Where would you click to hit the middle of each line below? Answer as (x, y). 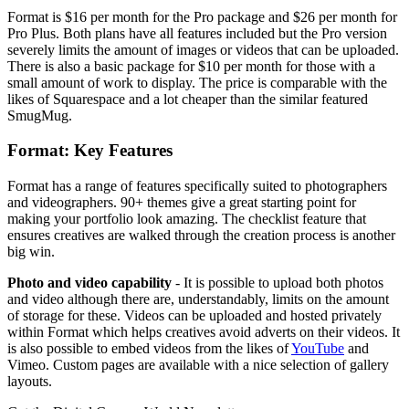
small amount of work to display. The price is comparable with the (197, 82)
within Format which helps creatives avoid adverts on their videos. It (204, 331)
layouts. (31, 381)
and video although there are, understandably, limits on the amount (198, 299)
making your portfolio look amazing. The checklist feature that (187, 218)
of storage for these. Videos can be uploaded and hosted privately (194, 315)
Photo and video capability (91, 282)
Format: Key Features (90, 151)
